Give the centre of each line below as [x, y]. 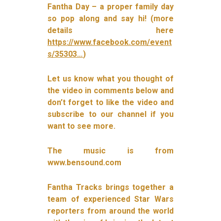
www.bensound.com [85, 162]
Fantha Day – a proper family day [110, 6]
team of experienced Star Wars [110, 199]
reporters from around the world [110, 211]
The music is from [110, 150]
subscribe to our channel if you [110, 114]
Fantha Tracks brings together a [110, 187]
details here [110, 30]
